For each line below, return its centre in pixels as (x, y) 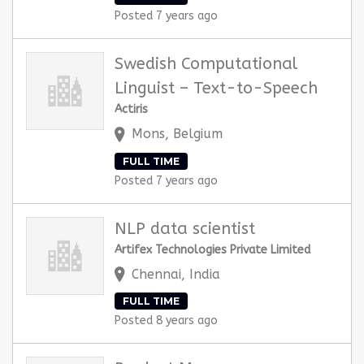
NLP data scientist (185, 228)
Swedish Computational (206, 64)
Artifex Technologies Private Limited (212, 249)
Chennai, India (176, 274)
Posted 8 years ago (166, 321)
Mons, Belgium (175, 134)
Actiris (131, 110)
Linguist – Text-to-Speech (216, 89)
